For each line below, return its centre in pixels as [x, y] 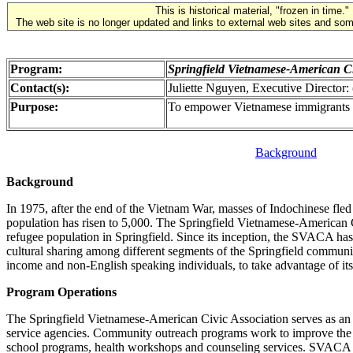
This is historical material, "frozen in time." [252, 11]
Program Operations [61, 292]
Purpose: [34, 107]
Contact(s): [40, 88]
